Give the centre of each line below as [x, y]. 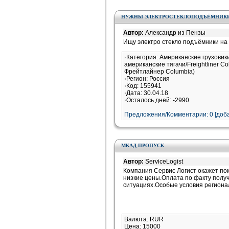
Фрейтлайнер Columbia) [159, 72]
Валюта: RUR [144, 219]
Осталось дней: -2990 [158, 100]
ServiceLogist [164, 162]
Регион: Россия [148, 79]
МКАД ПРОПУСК [143, 145]
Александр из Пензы [175, 33]
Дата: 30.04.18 [147, 93]
